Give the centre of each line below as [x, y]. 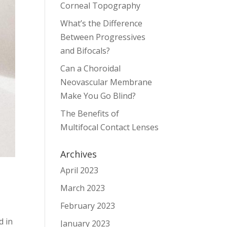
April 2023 [80, 171]
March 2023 [83, 188]
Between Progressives [103, 37]
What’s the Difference [102, 24]
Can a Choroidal [91, 69]
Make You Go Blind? [98, 96]
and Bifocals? [85, 51]
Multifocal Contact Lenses [110, 127]
